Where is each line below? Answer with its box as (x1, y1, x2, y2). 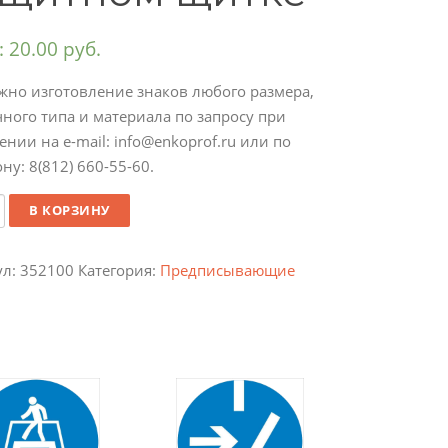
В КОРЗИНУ (29, 200, 110, 219)
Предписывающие (159, 259, 295, 280)
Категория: (77, 259, 160, 280)
